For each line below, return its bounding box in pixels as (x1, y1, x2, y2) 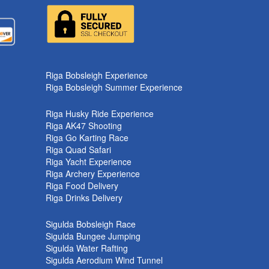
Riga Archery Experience (46, 168, 140, 180)
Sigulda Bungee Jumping (46, 230, 141, 243)
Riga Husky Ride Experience (46, 107, 154, 120)
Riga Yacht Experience (46, 156, 131, 168)
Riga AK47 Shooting (46, 119, 122, 132)
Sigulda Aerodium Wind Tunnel (46, 254, 163, 267)
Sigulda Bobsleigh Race (46, 218, 136, 231)
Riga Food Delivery (46, 180, 118, 192)
